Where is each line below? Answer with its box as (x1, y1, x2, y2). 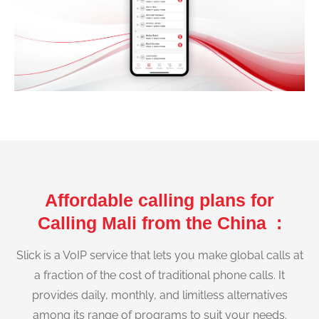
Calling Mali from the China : (37, 213, 282, 233)
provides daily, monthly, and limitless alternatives (31, 288, 288, 302)
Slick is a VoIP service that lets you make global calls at (16, 249, 303, 262)
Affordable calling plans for (45, 190, 274, 210)
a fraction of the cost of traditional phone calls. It (34, 268, 285, 282)
